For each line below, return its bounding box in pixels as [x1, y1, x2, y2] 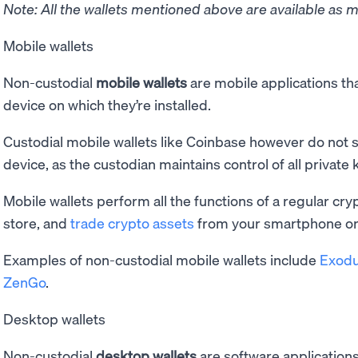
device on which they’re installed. [3, 94, 214, 113]
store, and [3, 213, 70, 232]
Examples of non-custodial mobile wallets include [3, 249, 320, 268]
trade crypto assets [70, 213, 194, 232]
